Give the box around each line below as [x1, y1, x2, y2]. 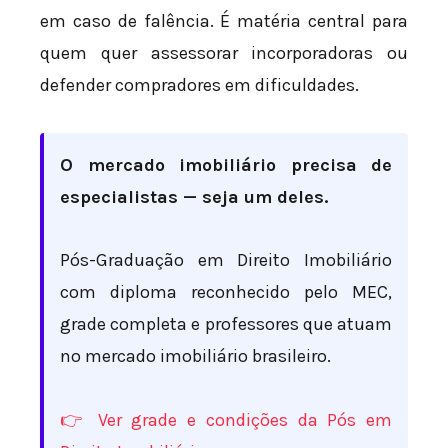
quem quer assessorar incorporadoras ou [40, 42, 408, 65]
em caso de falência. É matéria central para [40, 10, 408, 33]
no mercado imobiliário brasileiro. [60, 345, 331, 368]
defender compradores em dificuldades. [40, 74, 359, 97]
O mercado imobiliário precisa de [60, 153, 392, 176]
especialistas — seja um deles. [60, 185, 328, 208]
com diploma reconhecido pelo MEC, [60, 281, 392, 304]
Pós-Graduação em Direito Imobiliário [60, 249, 392, 272]
